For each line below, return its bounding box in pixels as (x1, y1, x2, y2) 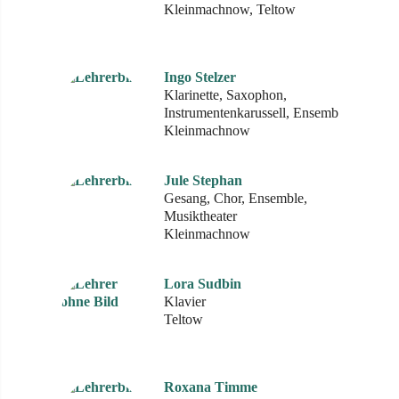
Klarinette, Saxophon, (164, 87, 287, 102)
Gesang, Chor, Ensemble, (164, 191, 307, 206)
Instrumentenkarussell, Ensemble (164, 105, 348, 120)
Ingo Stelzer (164, 69, 236, 85)
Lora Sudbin (164, 276, 241, 291)
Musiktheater (164, 208, 237, 224)
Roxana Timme (164, 379, 257, 395)
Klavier (164, 294, 206, 309)
